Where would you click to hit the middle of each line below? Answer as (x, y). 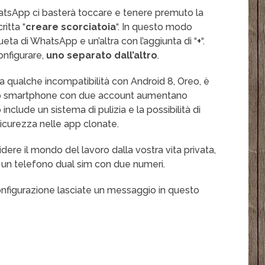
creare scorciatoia (71, 27)
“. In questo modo (154, 27)
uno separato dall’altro (102, 56)
